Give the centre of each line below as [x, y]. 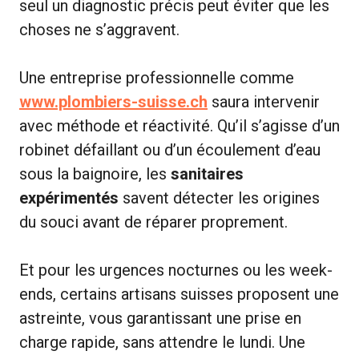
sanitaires [207, 174]
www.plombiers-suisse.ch [113, 102]
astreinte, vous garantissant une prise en [160, 319]
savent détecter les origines [219, 198]
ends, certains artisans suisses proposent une [179, 294]
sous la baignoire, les [95, 174]
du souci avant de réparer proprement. [153, 222]
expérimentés [69, 198]
